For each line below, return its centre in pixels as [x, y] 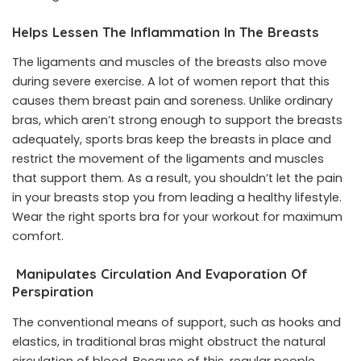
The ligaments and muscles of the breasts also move [170, 62]
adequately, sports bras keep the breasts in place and [172, 140]
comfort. [38, 237]
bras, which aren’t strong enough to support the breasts [177, 120]
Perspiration [53, 292]
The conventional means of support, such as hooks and [176, 322]
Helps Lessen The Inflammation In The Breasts [166, 32]
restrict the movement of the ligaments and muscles [168, 159]
